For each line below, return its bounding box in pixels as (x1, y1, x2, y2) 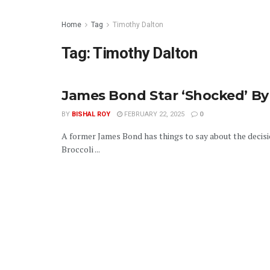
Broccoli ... (61, 143, 100, 155)
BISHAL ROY (72, 110, 110, 118)
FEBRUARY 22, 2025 (122, 110, 184, 118)
